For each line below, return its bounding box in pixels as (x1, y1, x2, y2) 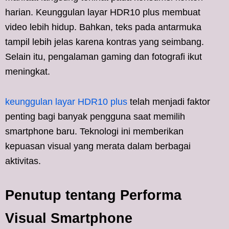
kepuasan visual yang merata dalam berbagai (5, 141, 191, 151)
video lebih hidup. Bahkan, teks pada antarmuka (5, 21, 201, 32)
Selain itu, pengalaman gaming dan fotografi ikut (5, 51, 202, 62)
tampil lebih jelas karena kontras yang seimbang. (5, 36, 204, 47)
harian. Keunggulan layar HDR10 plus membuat (5, 7, 200, 17)
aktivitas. (5, 155, 41, 166)
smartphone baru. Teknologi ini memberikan (5, 126, 184, 136)
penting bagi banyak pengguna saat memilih (5, 111, 185, 122)
